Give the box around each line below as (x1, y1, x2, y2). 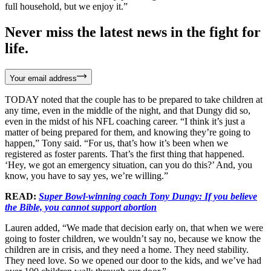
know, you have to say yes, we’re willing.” (5, 170, 168, 181)
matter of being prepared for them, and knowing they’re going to (5, 126, 250, 137)
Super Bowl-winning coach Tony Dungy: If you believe (39, 191, 257, 201)
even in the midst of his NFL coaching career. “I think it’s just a (5, 116, 245, 126)
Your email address (10, 73, 77, 83)
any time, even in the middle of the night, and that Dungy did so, (5, 105, 250, 116)
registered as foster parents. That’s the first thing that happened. (5, 148, 244, 159)
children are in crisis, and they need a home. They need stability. (5, 244, 249, 255)
